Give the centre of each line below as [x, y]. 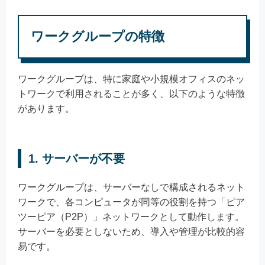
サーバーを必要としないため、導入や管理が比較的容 [131, 231]
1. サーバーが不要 [77, 158]
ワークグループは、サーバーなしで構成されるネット [131, 187]
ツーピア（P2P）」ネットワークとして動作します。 [131, 216]
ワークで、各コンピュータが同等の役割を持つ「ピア [131, 202]
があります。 [46, 108]
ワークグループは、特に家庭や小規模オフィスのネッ [131, 79]
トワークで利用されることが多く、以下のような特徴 [131, 93]
